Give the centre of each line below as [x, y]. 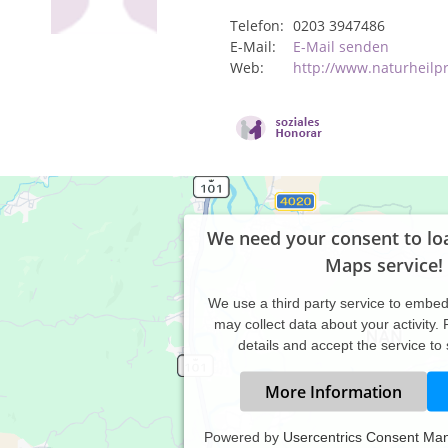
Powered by [243, 436]
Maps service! [384, 264]
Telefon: [257, 25]
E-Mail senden [341, 46]
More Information [333, 391]
